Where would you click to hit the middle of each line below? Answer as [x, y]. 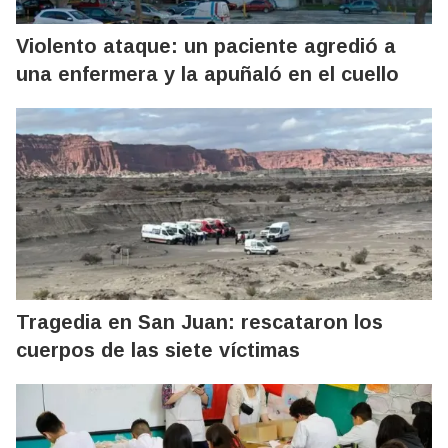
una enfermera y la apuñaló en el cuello [207, 73]
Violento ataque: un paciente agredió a [206, 45]
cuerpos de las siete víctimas [158, 349]
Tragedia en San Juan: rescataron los [199, 321]
